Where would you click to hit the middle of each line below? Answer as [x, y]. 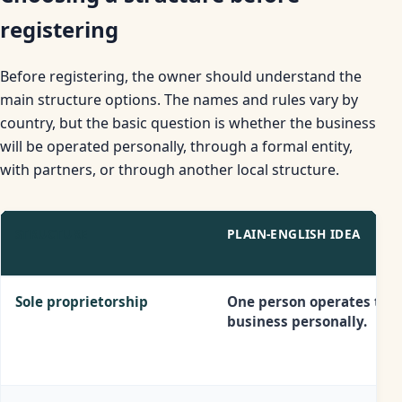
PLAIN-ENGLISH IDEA [294, 233]
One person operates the [312, 301]
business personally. [297, 321]
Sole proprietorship [82, 301]
